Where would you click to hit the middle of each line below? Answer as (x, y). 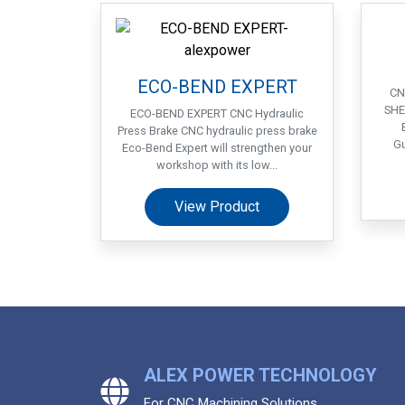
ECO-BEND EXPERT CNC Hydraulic (217, 113)
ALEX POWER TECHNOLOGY (260, 375)
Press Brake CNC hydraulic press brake (217, 131)
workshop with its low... (217, 165)
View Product (217, 207)
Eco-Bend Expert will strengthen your (217, 148)
